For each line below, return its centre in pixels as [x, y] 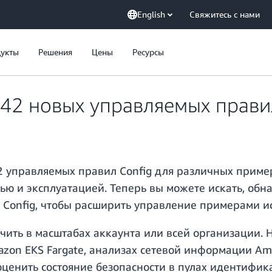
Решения [55, 52]
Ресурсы [148, 52]
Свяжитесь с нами [225, 14]
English [151, 14]
